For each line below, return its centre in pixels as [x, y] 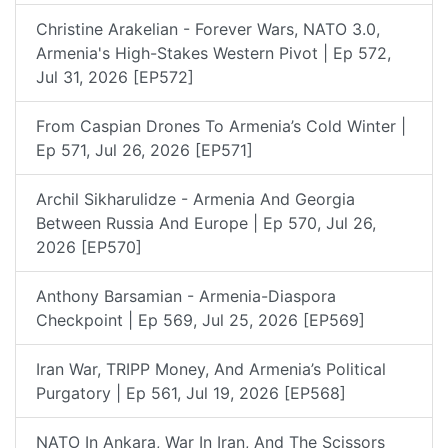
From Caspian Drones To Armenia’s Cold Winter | [221, 125]
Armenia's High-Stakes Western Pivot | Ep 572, [213, 52]
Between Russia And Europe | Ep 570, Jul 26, [206, 222]
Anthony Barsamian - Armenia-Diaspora [186, 295]
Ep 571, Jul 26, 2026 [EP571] [144, 149]
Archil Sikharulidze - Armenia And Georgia [195, 198]
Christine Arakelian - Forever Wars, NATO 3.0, [208, 28]
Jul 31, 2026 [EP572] [115, 76]
